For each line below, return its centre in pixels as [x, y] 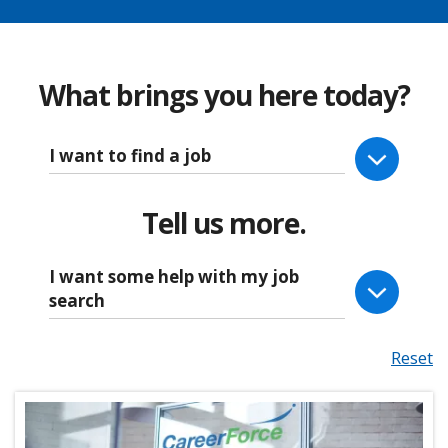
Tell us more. [224, 223]
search [77, 301]
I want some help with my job [174, 277]
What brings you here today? [224, 95]
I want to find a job [130, 156]
